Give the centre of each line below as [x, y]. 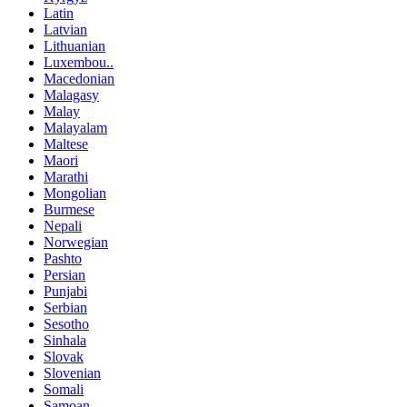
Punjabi [65, 292]
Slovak [64, 357]
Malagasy [71, 95]
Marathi [66, 177]
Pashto [63, 259]
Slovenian [72, 373]
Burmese [69, 210]
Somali [64, 390]
